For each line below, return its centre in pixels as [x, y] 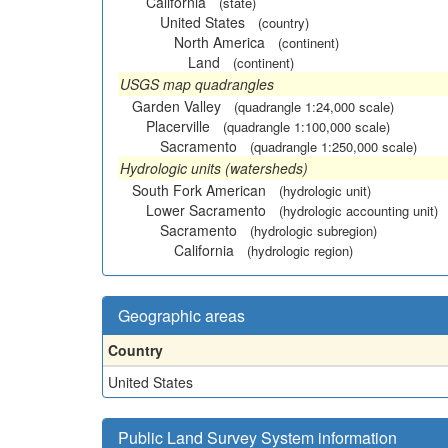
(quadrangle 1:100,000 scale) [306, 126]
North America [219, 42]
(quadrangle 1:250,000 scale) [333, 146]
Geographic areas [181, 315]
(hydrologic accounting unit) [358, 210]
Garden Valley [176, 106]
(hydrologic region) [300, 250]
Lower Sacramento [206, 210]
